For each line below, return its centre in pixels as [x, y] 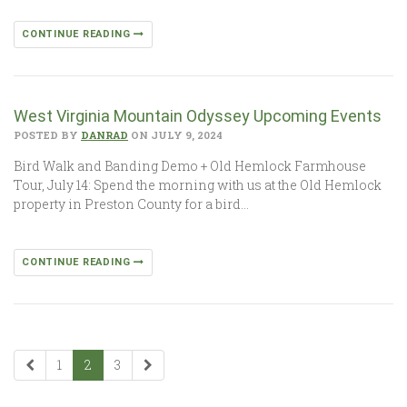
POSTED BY [47, 135]
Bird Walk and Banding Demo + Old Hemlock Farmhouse [190, 166]
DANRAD [104, 135]
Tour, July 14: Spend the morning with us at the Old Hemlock [198, 185]
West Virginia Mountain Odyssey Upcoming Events [198, 116]
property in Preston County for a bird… [131, 204]
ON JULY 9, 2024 [175, 135]
